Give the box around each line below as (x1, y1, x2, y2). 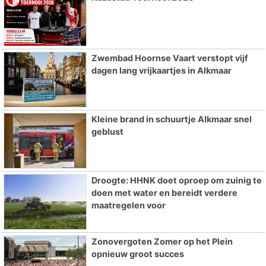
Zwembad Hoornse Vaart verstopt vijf (91, 53, 248, 64)
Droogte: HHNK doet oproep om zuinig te (91, 175, 262, 186)
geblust (91, 126, 123, 137)
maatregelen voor (91, 200, 166, 211)
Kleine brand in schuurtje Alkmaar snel (91, 114, 252, 125)
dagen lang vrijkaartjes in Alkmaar (91, 65, 232, 76)
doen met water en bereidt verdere (91, 188, 237, 198)
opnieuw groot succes (91, 248, 184, 259)
